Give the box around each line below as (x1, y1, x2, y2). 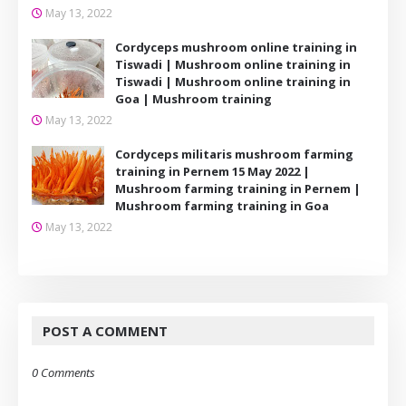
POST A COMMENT (43, 322, 168, 340)
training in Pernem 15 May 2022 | (115, 163, 310, 179)
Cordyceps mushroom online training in (115, 39, 357, 55)
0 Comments (32, 364, 95, 381)
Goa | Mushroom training (115, 91, 272, 107)
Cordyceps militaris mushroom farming (115, 146, 353, 162)
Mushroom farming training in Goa (115, 198, 329, 214)
